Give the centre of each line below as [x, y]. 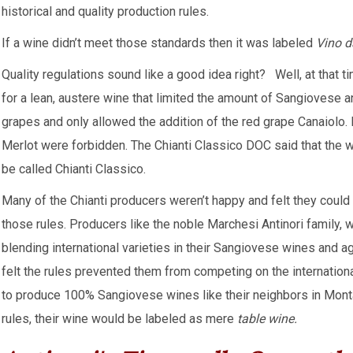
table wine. [267, 319]
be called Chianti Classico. [74, 169]
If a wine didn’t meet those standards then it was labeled [159, 43]
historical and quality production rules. [105, 11]
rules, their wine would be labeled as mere [119, 319]
